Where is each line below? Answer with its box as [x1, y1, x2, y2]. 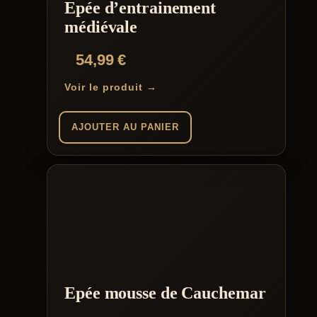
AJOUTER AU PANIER [71, 121, 179, 132]
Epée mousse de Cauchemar [64, 283, 266, 302]
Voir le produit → [64, 81, 157, 93]
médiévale [64, 17, 138, 36]
